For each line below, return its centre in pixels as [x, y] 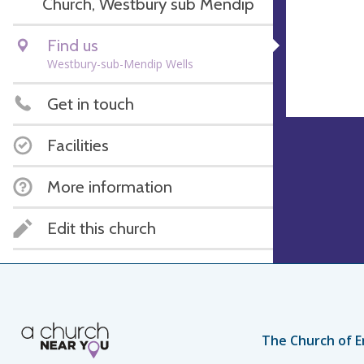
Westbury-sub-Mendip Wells [120, 63]
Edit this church [102, 227]
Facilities [78, 145]
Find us [73, 45]
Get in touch [91, 103]
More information [110, 186]
